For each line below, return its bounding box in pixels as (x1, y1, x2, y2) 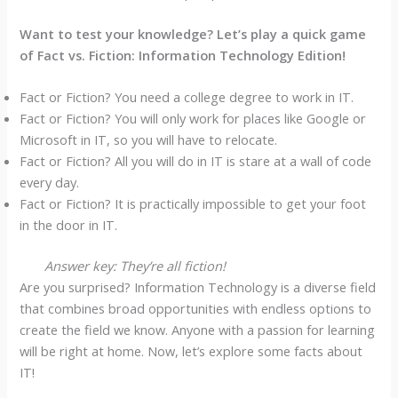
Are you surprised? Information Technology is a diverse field (20, 278, 377, 297)
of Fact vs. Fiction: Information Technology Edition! (20, 46, 346, 65)
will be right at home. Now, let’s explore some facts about (20, 342, 363, 361)
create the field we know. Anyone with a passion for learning (20, 321, 376, 339)
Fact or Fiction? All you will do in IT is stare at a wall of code (20, 152, 372, 171)
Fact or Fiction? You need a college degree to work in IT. (20, 88, 354, 107)
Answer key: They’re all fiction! (44, 257, 227, 275)
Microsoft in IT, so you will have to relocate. (20, 131, 278, 149)
